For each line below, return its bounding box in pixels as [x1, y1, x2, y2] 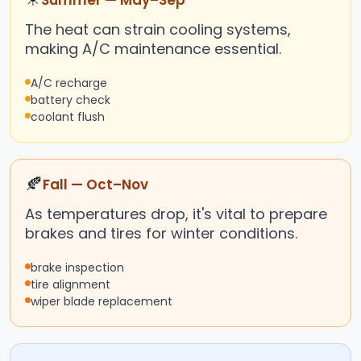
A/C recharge [31, 75, 107, 92]
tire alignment [31, 276, 110, 293]
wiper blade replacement [31, 293, 172, 310]
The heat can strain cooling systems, [25, 19, 291, 40]
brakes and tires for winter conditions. [25, 223, 297, 244]
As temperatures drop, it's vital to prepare [25, 204, 327, 225]
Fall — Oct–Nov [43, 175, 148, 195]
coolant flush [31, 109, 105, 126]
